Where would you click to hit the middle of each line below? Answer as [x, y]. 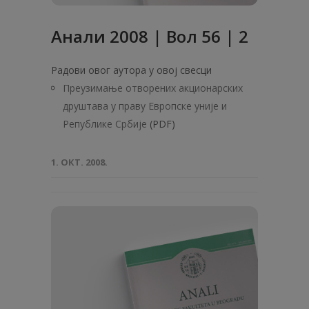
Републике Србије [105, 124]
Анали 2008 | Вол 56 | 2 [150, 36]
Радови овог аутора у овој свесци [131, 70]
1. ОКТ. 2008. [79, 162]
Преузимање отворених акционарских [153, 88]
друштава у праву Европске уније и [145, 106]
